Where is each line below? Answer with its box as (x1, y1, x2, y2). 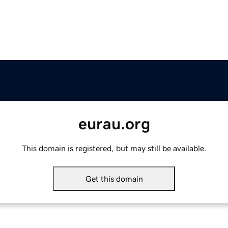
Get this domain (85, 175, 143, 183)
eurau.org (78, 116, 150, 132)
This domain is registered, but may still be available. (21, 144, 207, 153)
